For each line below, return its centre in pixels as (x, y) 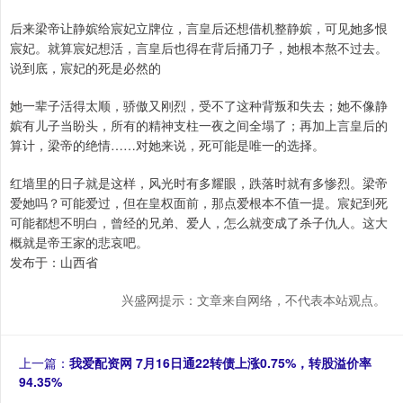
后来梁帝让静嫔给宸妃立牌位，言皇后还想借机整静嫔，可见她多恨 (199, 28)
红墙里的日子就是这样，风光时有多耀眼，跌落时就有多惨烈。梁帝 (199, 183)
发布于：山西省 (54, 262)
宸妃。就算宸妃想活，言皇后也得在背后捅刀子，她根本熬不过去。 (199, 48)
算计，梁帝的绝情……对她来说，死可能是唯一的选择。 (167, 145)
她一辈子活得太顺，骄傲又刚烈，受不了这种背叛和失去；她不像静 (199, 106)
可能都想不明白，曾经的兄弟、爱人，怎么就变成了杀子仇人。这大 (199, 223)
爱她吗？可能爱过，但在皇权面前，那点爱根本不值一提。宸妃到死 (199, 203)
